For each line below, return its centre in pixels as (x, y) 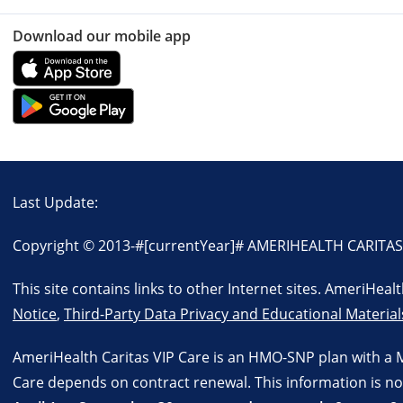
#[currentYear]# (189, 246)
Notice (35, 314)
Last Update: (57, 202)
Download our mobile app (102, 36)
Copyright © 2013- (74, 246)
